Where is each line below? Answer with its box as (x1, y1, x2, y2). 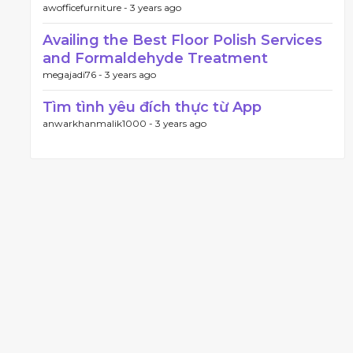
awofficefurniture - (43, 2, 130, 13)
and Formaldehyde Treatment (43, 50, 268, 67)
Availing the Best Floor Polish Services (43, 32, 322, 49)
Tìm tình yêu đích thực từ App (43, 98, 262, 116)
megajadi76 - (43, 69, 105, 80)
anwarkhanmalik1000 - (43, 117, 155, 129)
